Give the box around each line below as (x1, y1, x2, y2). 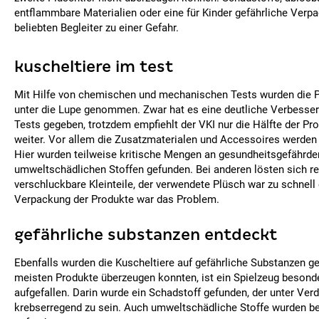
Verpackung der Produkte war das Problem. (14, 193, 219, 206)
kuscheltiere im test (14, 58, 173, 75)
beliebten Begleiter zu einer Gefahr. (14, 21, 179, 34)
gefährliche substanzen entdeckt (14, 226, 277, 244)
